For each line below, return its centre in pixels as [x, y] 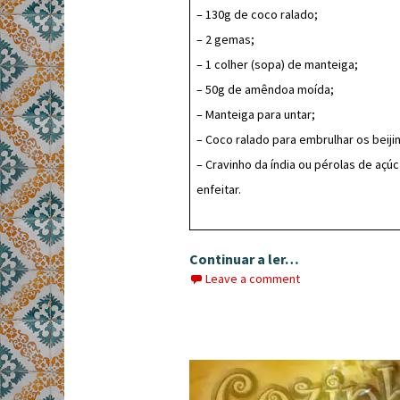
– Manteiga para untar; [256, 114]
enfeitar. [219, 189]
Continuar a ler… [244, 259]
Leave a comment [253, 279]
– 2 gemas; [225, 39]
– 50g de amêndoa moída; [265, 89]
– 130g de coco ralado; [257, 14]
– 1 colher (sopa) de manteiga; [277, 64]
